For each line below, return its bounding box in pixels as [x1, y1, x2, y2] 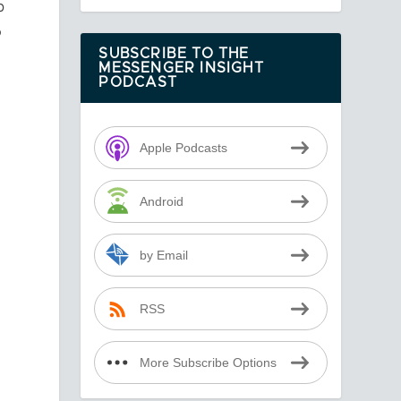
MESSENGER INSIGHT [98, 61, 264, 76]
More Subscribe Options [139, 355, 277, 370]
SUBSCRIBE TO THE [98, 47, 250, 62]
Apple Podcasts [139, 141, 227, 155]
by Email [139, 248, 188, 262]
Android [139, 194, 183, 209]
